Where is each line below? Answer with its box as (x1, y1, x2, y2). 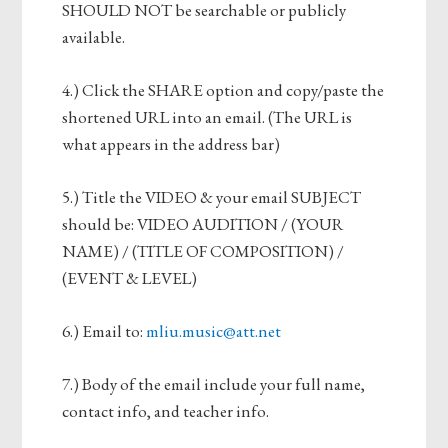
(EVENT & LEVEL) (62, 267, 198, 290)
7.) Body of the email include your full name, (62, 373, 366, 396)
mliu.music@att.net (146, 320, 282, 343)
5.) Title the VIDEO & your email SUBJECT (62, 186, 362, 209)
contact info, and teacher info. (62, 400, 270, 423)
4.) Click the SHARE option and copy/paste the (62, 79, 385, 102)
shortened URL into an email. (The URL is (62, 106, 353, 129)
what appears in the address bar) (62, 133, 281, 156)
